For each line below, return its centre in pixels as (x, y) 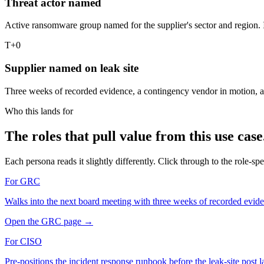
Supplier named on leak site (72, 68)
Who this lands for (39, 111)
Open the (23, 221)
